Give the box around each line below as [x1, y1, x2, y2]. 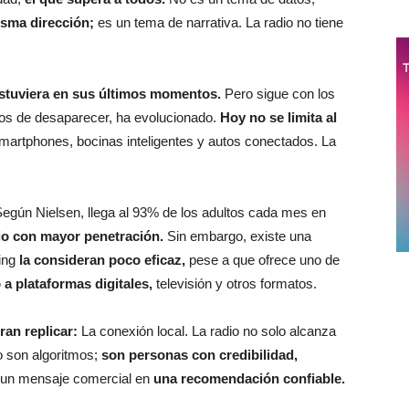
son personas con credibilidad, [101, 347, 298, 362]
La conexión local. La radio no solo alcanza [78, 323, 336, 339]
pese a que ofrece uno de [185, 252, 340, 267]
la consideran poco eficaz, [19, 252, 185, 267]
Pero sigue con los [225, 86, 335, 101]
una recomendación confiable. [153, 371, 345, 386]
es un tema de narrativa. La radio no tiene [98, 15, 343, 30]
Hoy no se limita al [220, 110, 337, 125]
